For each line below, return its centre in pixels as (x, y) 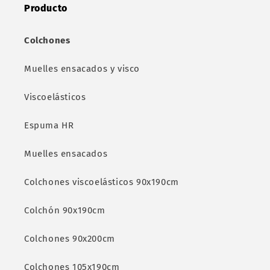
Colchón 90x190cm (65, 210)
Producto (46, 8)
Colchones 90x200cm (70, 239)
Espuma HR (49, 125)
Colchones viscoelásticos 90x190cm (102, 182)
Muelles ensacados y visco (82, 69)
